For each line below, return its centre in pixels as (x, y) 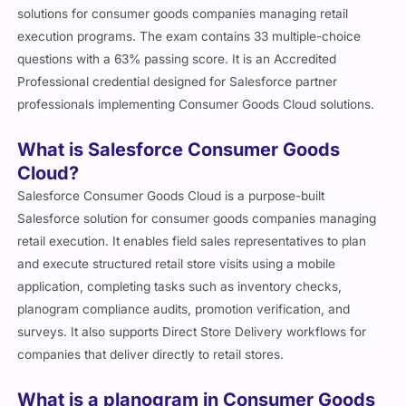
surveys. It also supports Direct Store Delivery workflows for (192, 331)
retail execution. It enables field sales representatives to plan (192, 241)
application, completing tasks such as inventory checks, (180, 286)
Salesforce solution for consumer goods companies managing (197, 218)
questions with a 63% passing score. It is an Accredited (177, 58)
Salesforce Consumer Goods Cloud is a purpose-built (171, 195)
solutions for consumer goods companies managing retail (183, 13)
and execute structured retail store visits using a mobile (177, 263)
